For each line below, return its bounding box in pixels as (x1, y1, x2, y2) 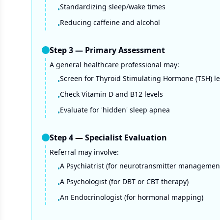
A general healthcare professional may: (50, 60, 179, 69)
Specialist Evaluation (85, 132, 167, 143)
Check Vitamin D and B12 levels (60, 89, 163, 99)
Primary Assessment (85, 45, 165, 55)
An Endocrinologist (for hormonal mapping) (60, 192, 203, 202)
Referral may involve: (50, 147, 119, 157)
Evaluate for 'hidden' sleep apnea (60, 105, 170, 114)
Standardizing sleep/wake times (60, 2, 165, 11)
